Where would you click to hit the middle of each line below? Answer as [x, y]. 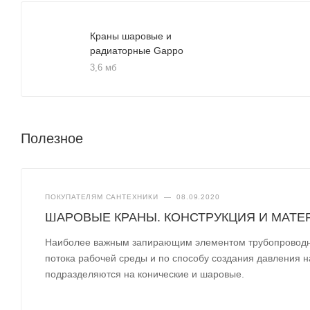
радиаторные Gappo [137, 50]
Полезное [52, 138]
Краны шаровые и [131, 36]
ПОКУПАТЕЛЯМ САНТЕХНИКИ [102, 197]
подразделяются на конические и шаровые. [145, 274]
